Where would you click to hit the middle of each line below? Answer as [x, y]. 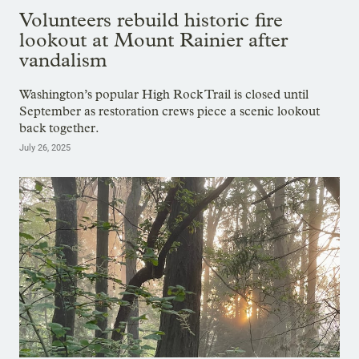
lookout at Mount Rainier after [153, 39]
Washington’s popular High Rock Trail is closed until [164, 95]
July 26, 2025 [45, 148]
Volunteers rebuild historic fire [151, 19]
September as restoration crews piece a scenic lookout [169, 111]
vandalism [63, 59]
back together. [59, 128]
